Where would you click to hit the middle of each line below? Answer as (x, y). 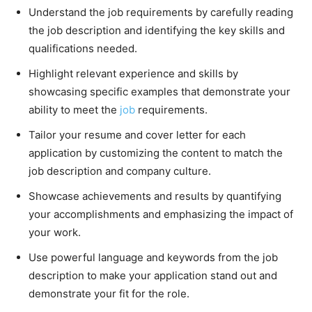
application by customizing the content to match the (156, 153)
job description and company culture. (120, 171)
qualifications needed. (83, 48)
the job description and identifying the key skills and (157, 30)
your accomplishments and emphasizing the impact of (161, 214)
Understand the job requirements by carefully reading (161, 12)
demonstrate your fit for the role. (109, 294)
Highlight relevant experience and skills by (133, 73)
